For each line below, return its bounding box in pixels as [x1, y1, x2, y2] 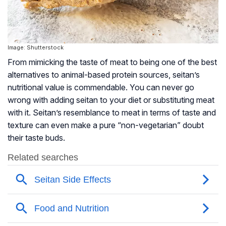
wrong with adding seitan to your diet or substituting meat [8, 95, 214, 105]
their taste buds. [8, 133, 65, 143]
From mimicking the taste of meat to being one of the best [8, 57, 217, 68]
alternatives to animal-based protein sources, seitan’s [8, 70, 200, 80]
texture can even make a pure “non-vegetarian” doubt [8, 120, 204, 131]
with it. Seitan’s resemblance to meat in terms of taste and [8, 107, 216, 118]
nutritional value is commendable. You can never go [8, 82, 194, 93]
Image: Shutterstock [8, 44, 64, 51]
